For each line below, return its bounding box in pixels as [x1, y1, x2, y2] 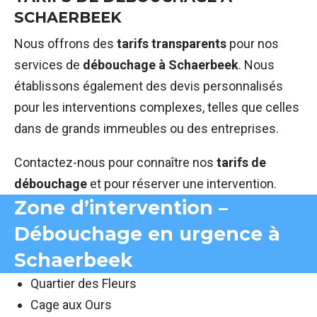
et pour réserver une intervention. [87, 176, 277, 192]
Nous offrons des [14, 36, 117, 52]
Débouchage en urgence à [14, 222, 280, 246]
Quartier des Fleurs [30, 276, 137, 292]
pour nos [226, 36, 279, 52]
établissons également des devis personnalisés [14, 79, 283, 94]
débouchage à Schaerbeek [83, 57, 238, 73]
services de [14, 57, 83, 73]
